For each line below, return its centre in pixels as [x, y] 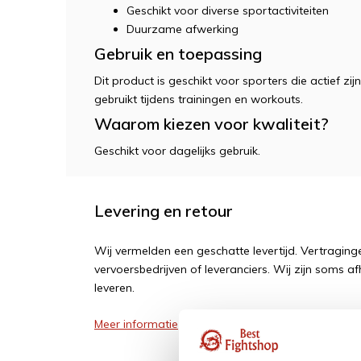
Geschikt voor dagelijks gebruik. [177, 151]
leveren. [114, 288]
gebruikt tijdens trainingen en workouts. [199, 99]
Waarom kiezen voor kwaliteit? [212, 124]
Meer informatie [136, 324]
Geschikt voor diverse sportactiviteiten [228, 10]
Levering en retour [164, 211]
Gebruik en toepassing [178, 54]
